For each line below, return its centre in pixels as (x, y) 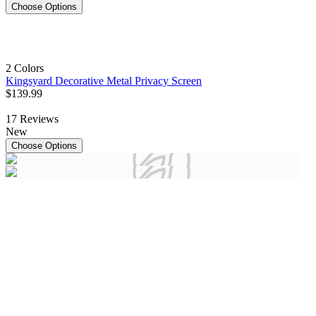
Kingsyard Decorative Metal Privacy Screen (104, 81)
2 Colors (25, 68)
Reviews (39, 119)
